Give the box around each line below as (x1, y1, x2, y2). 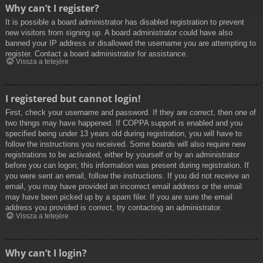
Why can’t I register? (5, 1, 99, 15)
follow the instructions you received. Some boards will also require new (5, 140, 245, 149)
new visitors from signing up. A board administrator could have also (5, 28, 232, 37)
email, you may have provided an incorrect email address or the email (5, 182, 242, 191)
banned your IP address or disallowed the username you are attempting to (5, 38, 256, 48)
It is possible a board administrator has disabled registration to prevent (5, 17, 244, 26)
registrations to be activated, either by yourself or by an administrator (5, 150, 240, 160)
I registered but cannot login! (5, 92, 141, 106)
